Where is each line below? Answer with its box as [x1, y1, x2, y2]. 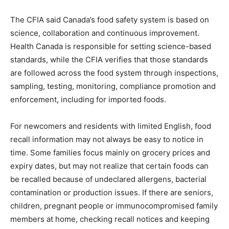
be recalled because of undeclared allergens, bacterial [10, 174, 207, 185]
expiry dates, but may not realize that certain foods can [10, 161, 209, 171]
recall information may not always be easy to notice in [10, 134, 203, 145]
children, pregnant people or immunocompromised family [10, 201, 218, 211]
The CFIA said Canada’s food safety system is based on [10, 15, 209, 25]
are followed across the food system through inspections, [10, 68, 218, 78]
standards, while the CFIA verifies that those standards [10, 55, 208, 65]
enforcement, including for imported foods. [10, 95, 166, 105]
